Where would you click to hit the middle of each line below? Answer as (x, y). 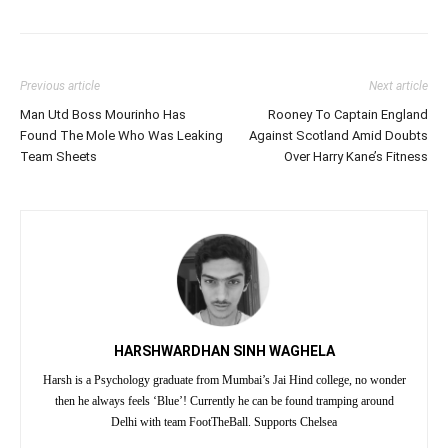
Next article (398, 85)
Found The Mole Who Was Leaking (121, 135)
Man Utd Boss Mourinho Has (103, 114)
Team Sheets (58, 156)
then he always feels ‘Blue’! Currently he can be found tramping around (224, 400)
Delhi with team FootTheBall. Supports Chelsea (224, 421)
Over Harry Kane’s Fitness (356, 156)
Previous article (60, 85)
